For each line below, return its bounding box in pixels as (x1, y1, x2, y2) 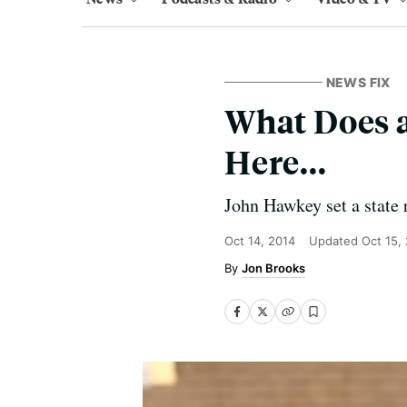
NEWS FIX (325, 74, 391, 90)
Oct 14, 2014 (224, 233, 295, 248)
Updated (309, 233, 362, 248)
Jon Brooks (242, 261, 305, 275)
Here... (224, 141, 327, 182)
